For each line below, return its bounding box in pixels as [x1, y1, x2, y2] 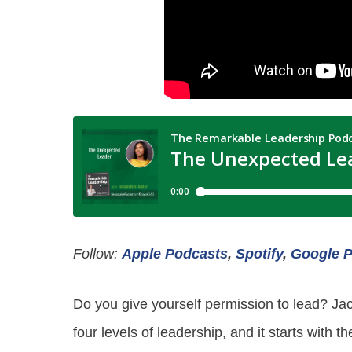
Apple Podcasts [122, 245, 228, 262]
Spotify [236, 245, 283, 262]
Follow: [73, 245, 122, 262]
